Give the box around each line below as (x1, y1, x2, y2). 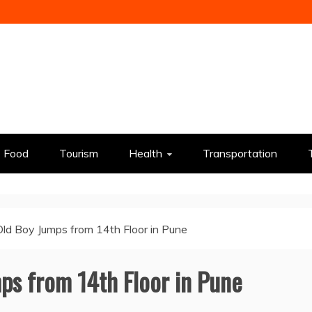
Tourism (59, 146, 98, 160)
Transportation (203, 146, 277, 160)
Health (129, 146, 162, 160)
